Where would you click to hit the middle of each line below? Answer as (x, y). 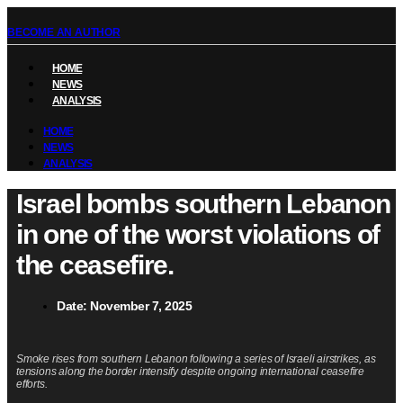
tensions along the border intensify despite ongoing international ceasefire (190, 372)
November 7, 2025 (141, 306)
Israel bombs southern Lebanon (203, 204)
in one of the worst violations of (198, 235)
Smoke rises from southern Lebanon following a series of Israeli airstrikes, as (196, 359)
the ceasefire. (95, 265)
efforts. (32, 385)
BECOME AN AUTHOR (64, 32)
